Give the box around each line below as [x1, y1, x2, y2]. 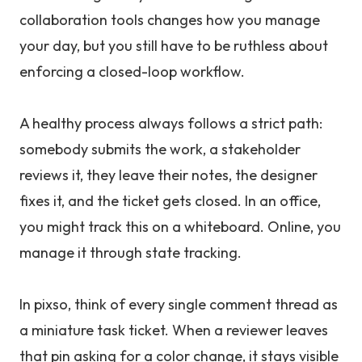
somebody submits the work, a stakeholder [19, 140, 301, 158]
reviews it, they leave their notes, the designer [19, 166, 318, 184]
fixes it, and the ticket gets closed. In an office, [19, 192, 321, 210]
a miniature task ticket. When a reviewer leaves [19, 321, 328, 339]
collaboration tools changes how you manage [19, 11, 320, 29]
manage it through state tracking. [19, 243, 242, 262]
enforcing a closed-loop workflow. [19, 62, 245, 81]
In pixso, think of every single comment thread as [19, 295, 338, 314]
